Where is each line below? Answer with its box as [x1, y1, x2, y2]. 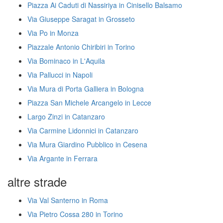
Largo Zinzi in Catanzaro [27, 111, 105, 121]
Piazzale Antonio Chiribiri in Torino [27, 42, 135, 52]
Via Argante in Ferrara [27, 153, 98, 163]
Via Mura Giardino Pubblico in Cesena [27, 139, 147, 149]
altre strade [7, 173, 67, 190]
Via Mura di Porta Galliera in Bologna [27, 84, 144, 94]
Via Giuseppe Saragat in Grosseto [27, 14, 135, 24]
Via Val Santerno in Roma [27, 195, 108, 205]
